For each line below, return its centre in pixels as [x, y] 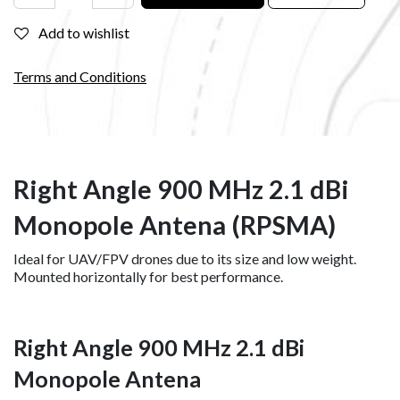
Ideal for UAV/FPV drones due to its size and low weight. [185, 258]
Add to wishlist [84, 32]
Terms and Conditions [80, 76]
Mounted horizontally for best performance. [148, 276]
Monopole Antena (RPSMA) [175, 225]
